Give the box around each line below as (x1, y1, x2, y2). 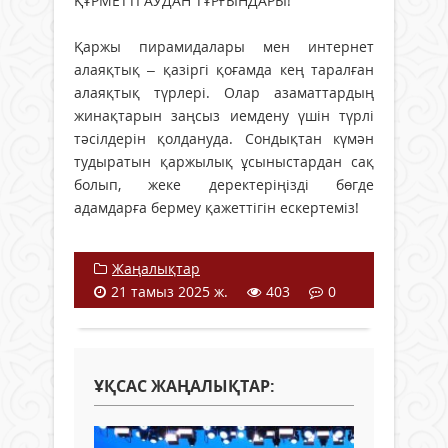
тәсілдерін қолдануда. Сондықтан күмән (74, 128, 374, 148)
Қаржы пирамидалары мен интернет (74, 36, 374, 56)
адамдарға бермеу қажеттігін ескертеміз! (74, 197, 359, 217)
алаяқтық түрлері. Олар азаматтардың (74, 82, 374, 102)
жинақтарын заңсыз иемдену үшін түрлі (74, 105, 374, 125)
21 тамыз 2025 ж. (111, 281, 228, 301)
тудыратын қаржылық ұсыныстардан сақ (74, 151, 374, 171)
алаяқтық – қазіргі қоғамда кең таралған (74, 59, 374, 79)
